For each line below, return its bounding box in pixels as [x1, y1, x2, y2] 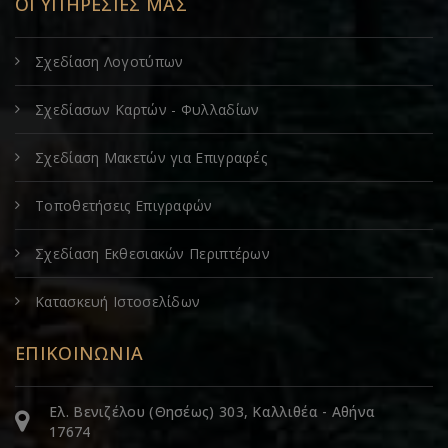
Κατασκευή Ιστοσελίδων [35, 291, 201, 311]
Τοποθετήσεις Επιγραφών [35, 195, 213, 215]
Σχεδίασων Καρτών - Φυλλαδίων [35, 99, 260, 119]
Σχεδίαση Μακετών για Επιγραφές [35, 147, 267, 167]
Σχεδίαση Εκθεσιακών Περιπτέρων [35, 243, 271, 263]
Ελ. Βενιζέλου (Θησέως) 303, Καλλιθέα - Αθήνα [49, 401, 376, 421]
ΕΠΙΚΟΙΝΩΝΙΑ [15, 340, 144, 365]
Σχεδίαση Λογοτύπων [35, 51, 184, 71]
